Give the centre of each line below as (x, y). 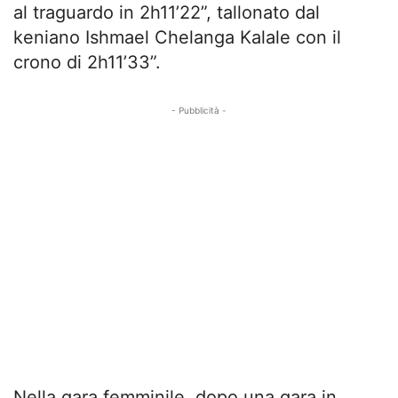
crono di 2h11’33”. (87, 62)
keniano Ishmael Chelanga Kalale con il (177, 37)
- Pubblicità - (199, 110)
